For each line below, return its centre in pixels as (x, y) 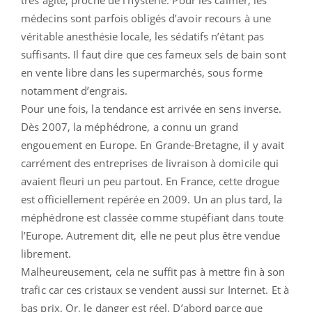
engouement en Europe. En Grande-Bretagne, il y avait (153, 145)
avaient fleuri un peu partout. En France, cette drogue (150, 181)
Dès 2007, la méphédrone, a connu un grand (130, 126)
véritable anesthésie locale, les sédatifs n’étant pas (143, 36)
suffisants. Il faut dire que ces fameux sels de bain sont (154, 54)
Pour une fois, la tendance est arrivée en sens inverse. (151, 108)
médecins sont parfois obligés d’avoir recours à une (146, 18)
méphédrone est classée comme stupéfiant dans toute (153, 217)
